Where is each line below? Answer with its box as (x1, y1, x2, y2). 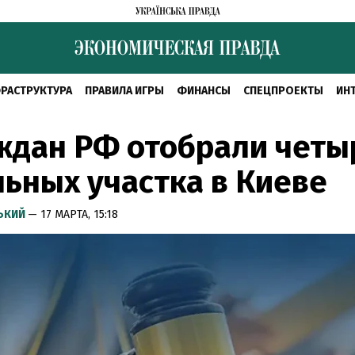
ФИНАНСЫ (177, 84, 231, 97)
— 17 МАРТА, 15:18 (28, 208, 118, 221)
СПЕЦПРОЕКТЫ (243, 84, 323, 97)
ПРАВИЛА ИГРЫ (85, 84, 164, 97)
